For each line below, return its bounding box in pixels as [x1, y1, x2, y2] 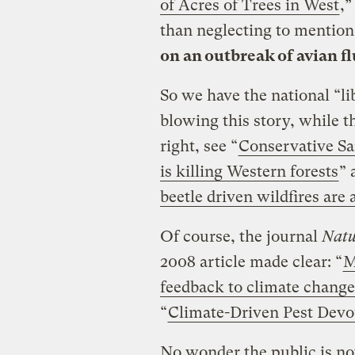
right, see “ [159, 136, 238, 155]
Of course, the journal [159, 227, 322, 246]
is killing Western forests [159, 162, 338, 181]
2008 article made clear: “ [159, 252, 342, 271]
